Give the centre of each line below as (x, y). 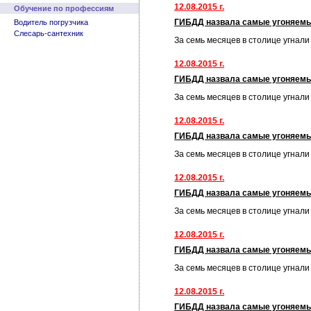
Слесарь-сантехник (49, 33)
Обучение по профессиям (64, 8)
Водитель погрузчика (51, 22)
